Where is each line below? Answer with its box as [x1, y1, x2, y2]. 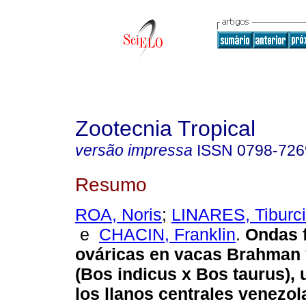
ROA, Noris [75, 205, 162, 225]
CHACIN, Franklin [99, 225, 236, 245]
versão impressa [75, 141, 193, 159]
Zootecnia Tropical [75, 116, 255, 141]
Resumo [75, 173, 147, 195]
